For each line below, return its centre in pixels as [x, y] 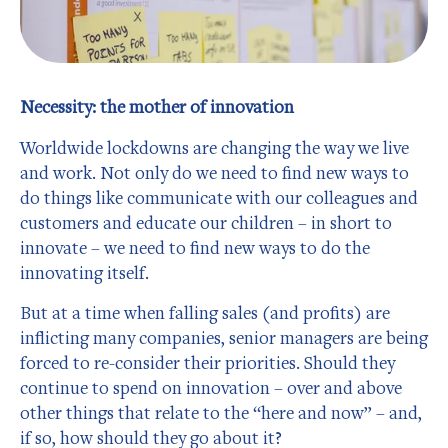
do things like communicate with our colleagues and [219, 197]
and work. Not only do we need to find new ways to [214, 172]
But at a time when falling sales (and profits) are [205, 313]
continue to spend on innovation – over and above [211, 388]
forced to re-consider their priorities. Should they [207, 363]
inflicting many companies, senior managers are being [224, 338]
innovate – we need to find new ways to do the [195, 247]
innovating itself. [84, 272]
